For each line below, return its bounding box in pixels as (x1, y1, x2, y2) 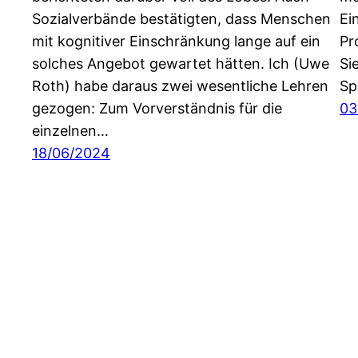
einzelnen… (32, 122, 109, 140)
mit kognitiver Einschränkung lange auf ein (32, 33, 320, 50)
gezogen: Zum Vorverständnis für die (32, 100, 282, 117)
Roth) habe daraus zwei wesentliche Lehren (32, 78, 328, 95)
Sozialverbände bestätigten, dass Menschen (32, 10, 331, 28)
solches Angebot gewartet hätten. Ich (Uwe (32, 55, 329, 73)
